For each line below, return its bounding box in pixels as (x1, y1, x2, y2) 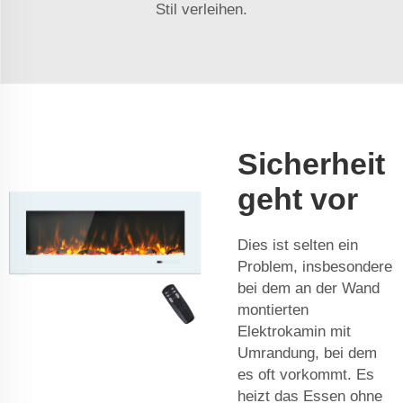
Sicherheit (237, 146, 385, 181)
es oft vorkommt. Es (237, 365, 374, 383)
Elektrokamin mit (237, 322, 351, 340)
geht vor (237, 181, 358, 216)
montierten (237, 300, 309, 318)
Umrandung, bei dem (237, 344, 377, 362)
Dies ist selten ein (237, 236, 358, 254)
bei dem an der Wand (237, 279, 380, 297)
